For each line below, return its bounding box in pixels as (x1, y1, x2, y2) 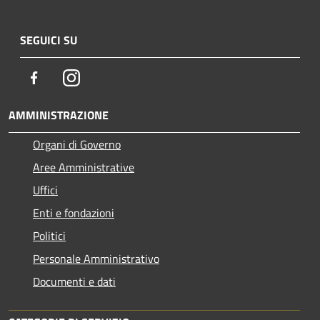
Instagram (79, 68, 129, 86)
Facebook (42, 68, 86, 86)
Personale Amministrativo (33, 249, 159, 267)
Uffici (33, 181, 58, 199)
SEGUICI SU (20, 31, 77, 49)
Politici (33, 226, 66, 244)
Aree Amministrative (33, 158, 134, 176)
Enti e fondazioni (33, 204, 114, 221)
